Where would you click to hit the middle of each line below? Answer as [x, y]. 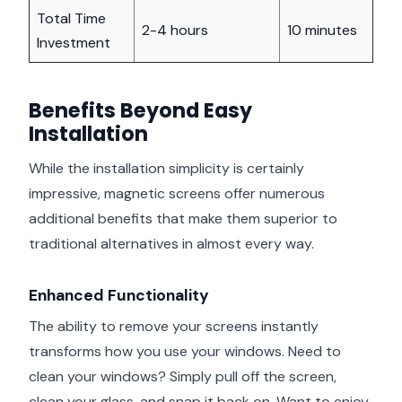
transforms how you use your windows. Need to [185, 351]
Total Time [71, 19]
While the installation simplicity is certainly [166, 169]
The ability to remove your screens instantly [174, 326]
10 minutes [322, 31]
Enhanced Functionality [119, 296]
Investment [74, 43]
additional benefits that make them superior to [183, 219]
